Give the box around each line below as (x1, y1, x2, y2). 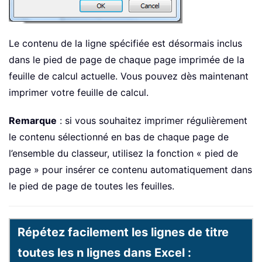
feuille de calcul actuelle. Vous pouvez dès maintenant (9, 70, 249, 82)
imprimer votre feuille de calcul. (9, 87, 149, 99)
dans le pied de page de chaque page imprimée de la (9, 54, 244, 66)
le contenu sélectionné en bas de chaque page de (9, 131, 229, 143)
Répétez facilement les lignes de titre (18, 225, 229, 240)
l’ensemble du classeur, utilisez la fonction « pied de (9, 147, 238, 160)
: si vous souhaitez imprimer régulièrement (57, 115, 247, 127)
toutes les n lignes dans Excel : (18, 246, 191, 260)
